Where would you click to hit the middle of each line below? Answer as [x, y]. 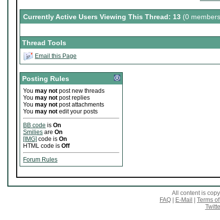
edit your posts [78, 112]
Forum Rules [40, 160]
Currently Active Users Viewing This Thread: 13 [103, 17]
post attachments [81, 105]
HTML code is [42, 146]
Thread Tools [44, 43]
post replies [74, 98]
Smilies [33, 132]
